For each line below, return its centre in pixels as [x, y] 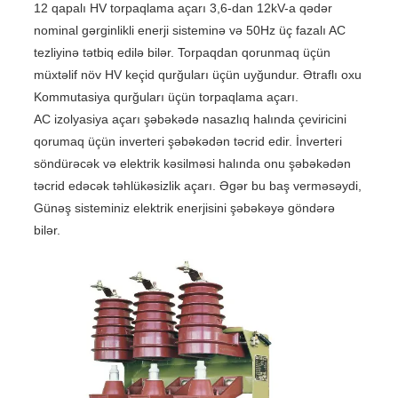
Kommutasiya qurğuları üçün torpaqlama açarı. [166, 97]
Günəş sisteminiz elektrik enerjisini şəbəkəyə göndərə [184, 208]
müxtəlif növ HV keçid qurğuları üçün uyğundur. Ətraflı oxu [197, 75]
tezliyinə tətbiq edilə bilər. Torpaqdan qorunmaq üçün [182, 52]
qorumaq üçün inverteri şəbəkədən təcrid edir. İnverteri [187, 141]
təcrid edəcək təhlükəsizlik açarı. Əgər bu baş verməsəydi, [197, 186]
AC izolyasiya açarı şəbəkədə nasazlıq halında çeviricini [190, 119]
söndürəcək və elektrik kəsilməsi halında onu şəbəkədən [192, 163]
